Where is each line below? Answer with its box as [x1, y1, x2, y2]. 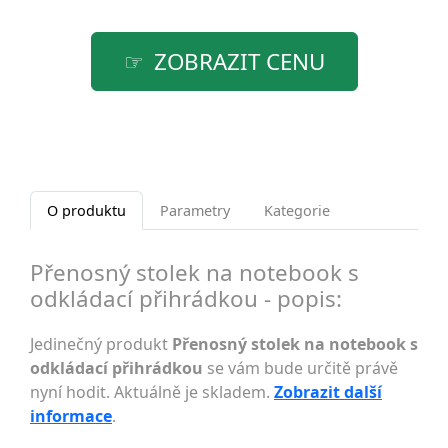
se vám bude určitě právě [203, 357, 398, 379]
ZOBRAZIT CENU [153, 46, 325, 77]
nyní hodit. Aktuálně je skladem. [30, 381, 274, 403]
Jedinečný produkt [30, 333, 172, 355]
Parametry [160, 201, 230, 220]
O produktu [47, 201, 126, 220]
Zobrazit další [274, 381, 382, 403]
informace [30, 405, 112, 427]
